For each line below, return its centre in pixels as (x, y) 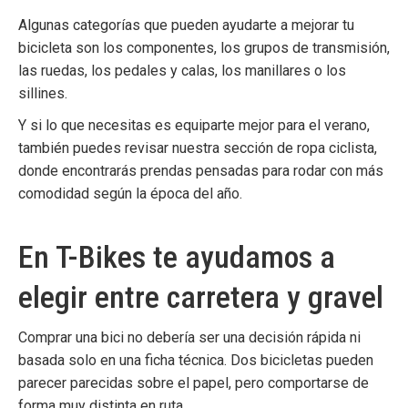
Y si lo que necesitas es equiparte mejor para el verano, (194, 125)
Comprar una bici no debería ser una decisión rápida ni (189, 337)
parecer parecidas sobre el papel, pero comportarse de (194, 383)
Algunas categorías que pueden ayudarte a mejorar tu (186, 25)
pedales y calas (165, 71)
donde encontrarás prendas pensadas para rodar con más (201, 171)
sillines (41, 93)
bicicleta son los (72, 48)
